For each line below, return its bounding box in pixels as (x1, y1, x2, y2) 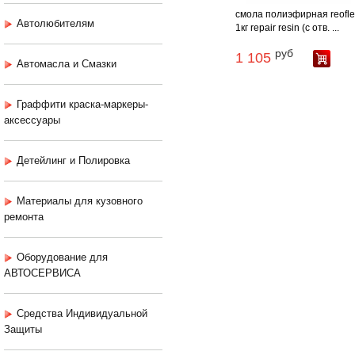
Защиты (4, 323, 42, 336)
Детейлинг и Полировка (17, 155, 130, 167)
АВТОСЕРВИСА (4, 267, 81, 280)
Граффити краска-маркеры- (17, 98, 148, 111)
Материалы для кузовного (17, 195, 143, 208)
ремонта (4, 211, 44, 223)
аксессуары (4, 114, 60, 127)
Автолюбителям (17, 17, 94, 30)
